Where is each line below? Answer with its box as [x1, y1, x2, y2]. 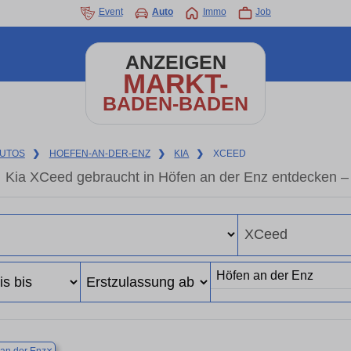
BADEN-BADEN [103, 93, 248, 114]
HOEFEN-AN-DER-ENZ [49, 148, 150, 159]
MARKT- [122, 68, 229, 99]
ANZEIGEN [125, 52, 226, 73]
